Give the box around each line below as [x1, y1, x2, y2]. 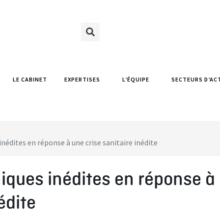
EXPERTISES [64, 76, 100, 83]
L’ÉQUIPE [122, 76, 149, 83]
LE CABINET [12, 76, 47, 83]
